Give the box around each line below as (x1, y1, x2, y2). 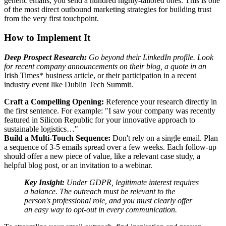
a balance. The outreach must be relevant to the (24, 187, 175, 196)
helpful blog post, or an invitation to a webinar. (4, 161, 152, 170)
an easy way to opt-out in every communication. (24, 205, 177, 214)
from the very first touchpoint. (4, 14, 99, 23)
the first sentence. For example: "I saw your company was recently (4, 106, 215, 116)
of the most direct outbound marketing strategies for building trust (4, 5, 211, 14)
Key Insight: (24, 178, 65, 187)
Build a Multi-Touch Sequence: (4, 134, 110, 143)
